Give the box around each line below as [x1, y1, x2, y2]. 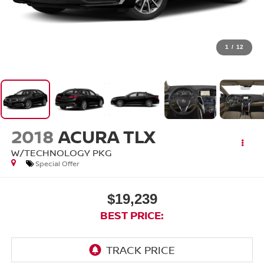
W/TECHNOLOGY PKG [11, 146, 112, 160]
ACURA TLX [58, 124, 156, 149]
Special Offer [35, 159, 80, 169]
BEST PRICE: [100, 207, 164, 222]
